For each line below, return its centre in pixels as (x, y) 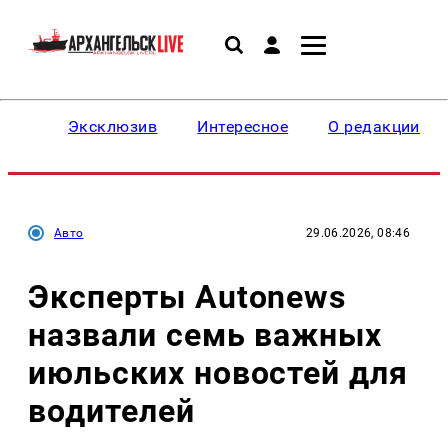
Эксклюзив (113, 126)
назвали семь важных (205, 334)
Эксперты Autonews (187, 296)
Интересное (243, 126)
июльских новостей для (218, 372)
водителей (111, 410)
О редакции (374, 126)
